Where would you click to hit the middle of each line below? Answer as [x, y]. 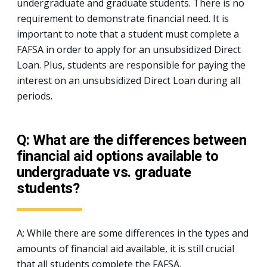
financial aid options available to [118, 156]
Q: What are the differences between [132, 140]
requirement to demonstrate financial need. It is [123, 18]
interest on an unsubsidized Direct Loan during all [128, 80]
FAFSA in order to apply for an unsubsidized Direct [129, 49]
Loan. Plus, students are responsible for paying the [131, 65]
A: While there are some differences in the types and [133, 233]
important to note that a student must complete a [128, 34]
